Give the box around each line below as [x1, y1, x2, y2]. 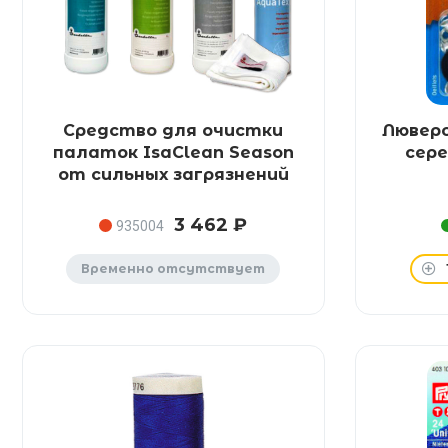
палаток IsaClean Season [52, 143, 294, 162]
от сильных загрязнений [57, 165, 289, 184]
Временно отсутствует [81, 261, 266, 276]
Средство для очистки [63, 121, 284, 140]
